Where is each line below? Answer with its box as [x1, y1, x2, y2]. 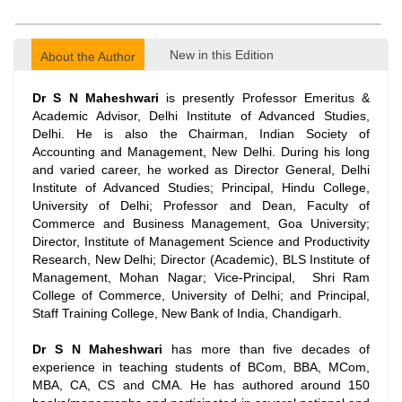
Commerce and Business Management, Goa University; [32, 216, 370, 231]
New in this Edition [170, 48, 274, 62]
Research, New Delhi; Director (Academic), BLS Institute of [32, 252, 370, 267]
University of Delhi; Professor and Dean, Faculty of [32, 198, 370, 213]
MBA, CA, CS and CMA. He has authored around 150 [32, 378, 370, 392]
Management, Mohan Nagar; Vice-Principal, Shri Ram [32, 270, 370, 284]
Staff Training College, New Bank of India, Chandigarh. [32, 306, 342, 320]
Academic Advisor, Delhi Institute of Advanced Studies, [32, 109, 370, 123]
